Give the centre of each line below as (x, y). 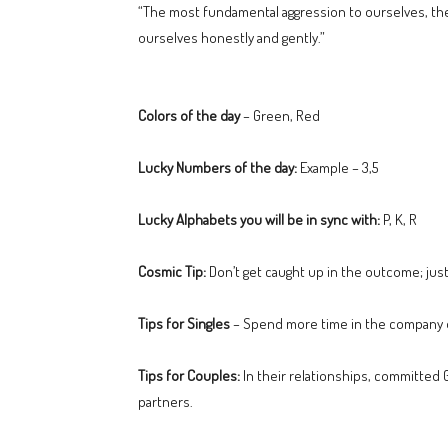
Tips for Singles (184, 323)
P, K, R (398, 219)
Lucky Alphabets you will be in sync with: (259, 219)
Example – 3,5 (337, 167)
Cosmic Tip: (172, 271)
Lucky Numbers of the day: (217, 167)
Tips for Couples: (189, 375)
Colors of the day (189, 115)
